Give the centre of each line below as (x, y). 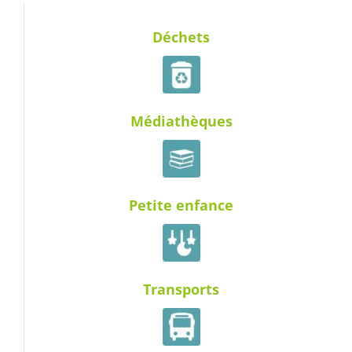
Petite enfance (181, 205)
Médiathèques (181, 121)
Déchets (181, 37)
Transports (181, 289)
